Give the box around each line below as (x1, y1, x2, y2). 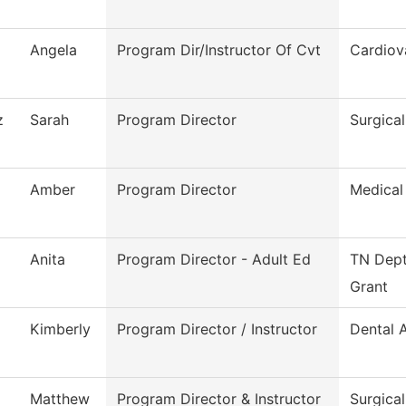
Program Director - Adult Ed (117, 250, 311, 269)
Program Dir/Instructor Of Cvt (117, 41, 321, 60)
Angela (30, 41, 77, 60)
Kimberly (30, 320, 91, 339)
